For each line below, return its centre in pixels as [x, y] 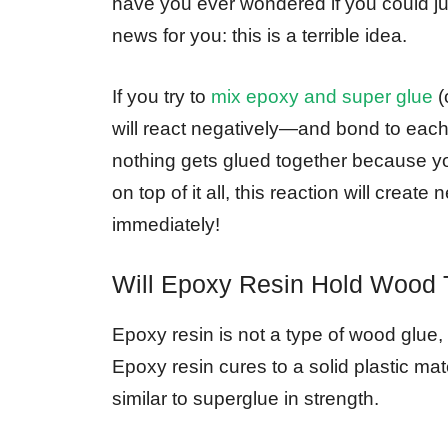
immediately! [166, 224]
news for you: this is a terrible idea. [259, 36]
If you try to [161, 96]
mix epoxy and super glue [322, 96]
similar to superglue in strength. [245, 399]
